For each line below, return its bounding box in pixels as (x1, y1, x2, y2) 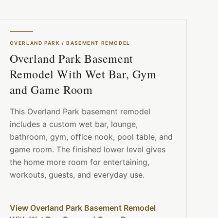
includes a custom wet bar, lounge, (9, 119, 138, 129)
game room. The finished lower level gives (9, 145, 165, 155)
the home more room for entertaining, (9, 157, 149, 167)
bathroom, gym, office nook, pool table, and (9, 132, 173, 142)
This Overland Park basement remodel (9, 107, 150, 117)
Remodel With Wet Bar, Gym (9, 66, 157, 82)
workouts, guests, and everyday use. (9, 170, 145, 180)
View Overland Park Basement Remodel (9, 203, 156, 213)
